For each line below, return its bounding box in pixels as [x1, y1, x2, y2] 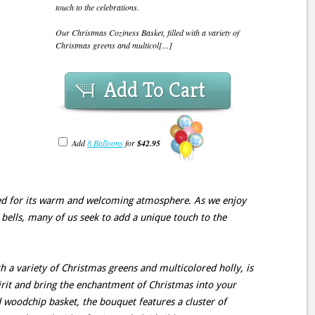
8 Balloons [87, 137, 123, 149]
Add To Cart [104, 77, 205, 103]
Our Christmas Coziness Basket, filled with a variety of [56, 27, 239, 38]
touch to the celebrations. [56, 1, 139, 13]
